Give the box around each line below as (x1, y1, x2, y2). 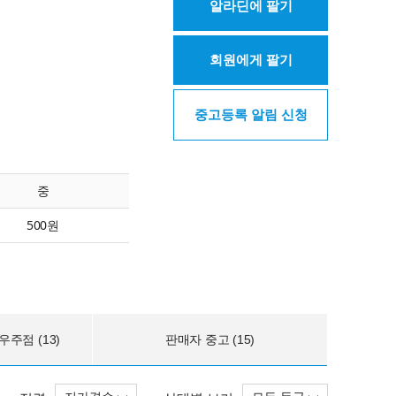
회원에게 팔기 (209, 52, 293, 67)
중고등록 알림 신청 (194, 107, 308, 122)
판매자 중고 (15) (164, 331, 255, 346)
